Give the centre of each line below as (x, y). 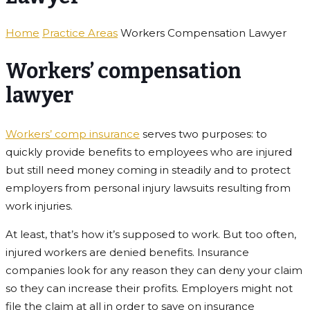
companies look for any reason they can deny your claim (154, 270)
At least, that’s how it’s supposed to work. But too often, (151, 234)
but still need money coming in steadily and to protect (148, 170)
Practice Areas (80, 33)
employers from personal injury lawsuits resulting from (148, 188)
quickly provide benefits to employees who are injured (149, 152)
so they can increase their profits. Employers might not (149, 288)
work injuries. (39, 206)
